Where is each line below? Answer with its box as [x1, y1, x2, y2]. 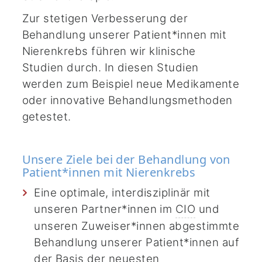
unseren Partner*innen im [34, 202, 175, 216]
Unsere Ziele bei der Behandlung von [22, 151, 230, 168]
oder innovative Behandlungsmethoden [22, 94, 233, 108]
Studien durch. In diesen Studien [22, 61, 199, 75]
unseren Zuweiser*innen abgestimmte [34, 219, 240, 233]
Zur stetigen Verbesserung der [22, 12, 188, 26]
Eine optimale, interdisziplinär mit [34, 186, 211, 200]
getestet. [22, 110, 71, 124]
